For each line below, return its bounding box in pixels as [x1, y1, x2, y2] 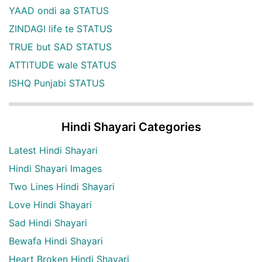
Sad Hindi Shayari [9, 216, 87, 229]
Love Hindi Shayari [9, 198, 92, 211]
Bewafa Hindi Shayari [9, 235, 103, 247]
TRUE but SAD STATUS [9, 40, 112, 53]
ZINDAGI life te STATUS [9, 22, 112, 35]
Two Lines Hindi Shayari [9, 180, 115, 192]
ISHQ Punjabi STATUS [9, 77, 105, 89]
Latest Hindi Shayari [9, 144, 98, 156]
